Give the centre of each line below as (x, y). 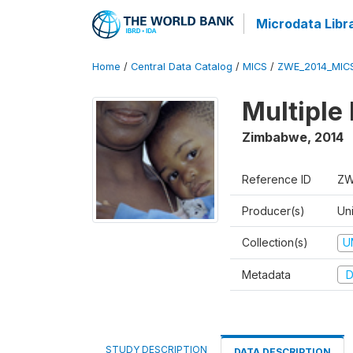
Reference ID (277, 179)
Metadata (266, 274)
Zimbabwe (275, 137)
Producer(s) (273, 211)
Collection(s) (275, 242)
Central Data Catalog (182, 67)
